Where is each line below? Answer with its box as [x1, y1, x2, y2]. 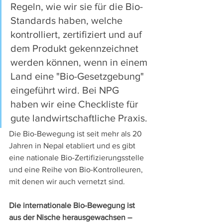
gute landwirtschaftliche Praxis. [10, 112, 150, 124]
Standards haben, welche [10, 15, 125, 26]
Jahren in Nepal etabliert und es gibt [9, 141, 137, 150]
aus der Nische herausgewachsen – [9, 213, 134, 222]
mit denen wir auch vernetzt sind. [9, 177, 125, 186]
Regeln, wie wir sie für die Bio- [10, 1, 143, 12]
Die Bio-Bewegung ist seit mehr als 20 [9, 129, 144, 138]
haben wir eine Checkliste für [10, 99, 141, 110]
